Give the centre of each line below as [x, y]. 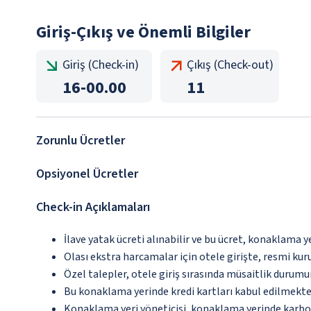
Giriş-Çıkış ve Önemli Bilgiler [143, 33]
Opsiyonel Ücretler [87, 174]
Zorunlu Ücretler [81, 141]
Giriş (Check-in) [101, 65]
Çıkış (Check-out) [230, 65]
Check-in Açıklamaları [93, 208]
